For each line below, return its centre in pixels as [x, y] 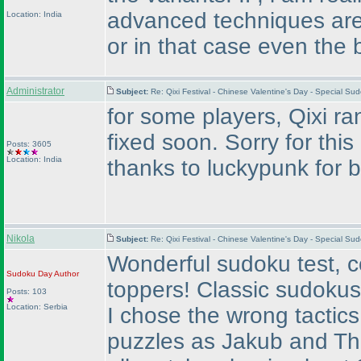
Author [66, 274]
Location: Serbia [37, 307]
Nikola [21, 239]
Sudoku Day [29, 274]
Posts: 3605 [29, 144]
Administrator [35, 91]
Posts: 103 [27, 291]
